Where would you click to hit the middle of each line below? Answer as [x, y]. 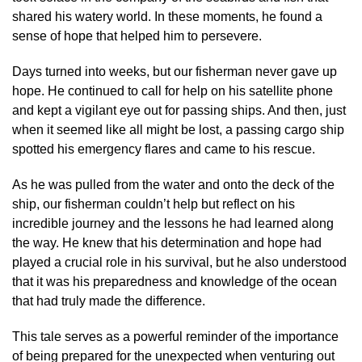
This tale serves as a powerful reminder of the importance [175, 336]
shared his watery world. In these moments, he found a [167, 16]
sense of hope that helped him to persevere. [137, 36]
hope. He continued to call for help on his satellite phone [173, 90]
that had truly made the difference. [109, 301]
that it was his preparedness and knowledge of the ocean [175, 281]
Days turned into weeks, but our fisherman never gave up [175, 71]
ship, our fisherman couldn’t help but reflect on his [154, 204]
